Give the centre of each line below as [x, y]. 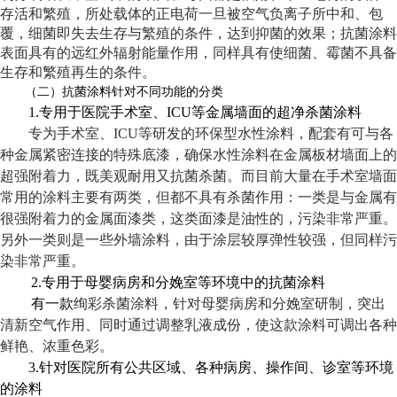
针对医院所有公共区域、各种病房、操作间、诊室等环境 [216, 367]
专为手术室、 [71, 133]
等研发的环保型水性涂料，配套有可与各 [266, 133]
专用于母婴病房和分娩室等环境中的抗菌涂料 [183, 282]
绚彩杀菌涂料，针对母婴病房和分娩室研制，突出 [230, 304]
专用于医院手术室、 [103, 112]
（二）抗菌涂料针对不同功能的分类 [124, 92]
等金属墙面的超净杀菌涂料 [276, 112]
